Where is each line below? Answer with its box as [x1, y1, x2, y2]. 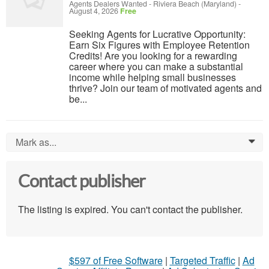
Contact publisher [18, 172, 146, 192]
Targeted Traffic [169, 253, 235, 267]
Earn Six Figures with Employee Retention [69, 38, 250, 52]
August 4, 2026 [69, 5, 120, 17]
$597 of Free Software [68, 253, 163, 267]
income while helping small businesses [69, 70, 236, 85]
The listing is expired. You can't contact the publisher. [18, 202, 243, 216]
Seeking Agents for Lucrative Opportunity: [69, 27, 246, 41]
